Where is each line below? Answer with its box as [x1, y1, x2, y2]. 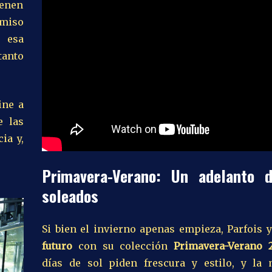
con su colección [72, 239, 174, 252]
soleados [42, 183, 98, 208]
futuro [42, 239, 72, 252]
